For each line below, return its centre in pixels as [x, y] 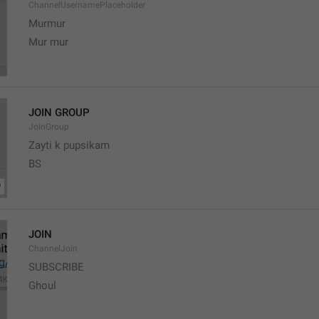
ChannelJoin [53, 249]
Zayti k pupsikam [69, 145]
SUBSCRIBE [56, 267]
